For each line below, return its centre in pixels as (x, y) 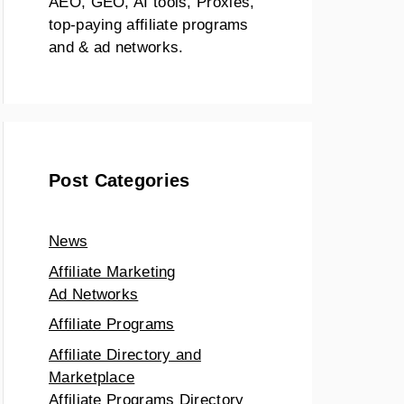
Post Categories (119, 180)
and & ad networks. (116, 47)
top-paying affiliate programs (149, 25)
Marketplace (92, 377)
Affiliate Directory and (125, 354)
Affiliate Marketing (112, 271)
